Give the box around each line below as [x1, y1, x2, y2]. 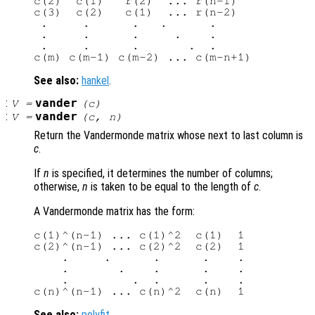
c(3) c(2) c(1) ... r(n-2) [34, 6, 238, 18]
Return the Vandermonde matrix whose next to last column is [34, 129, 303, 143]
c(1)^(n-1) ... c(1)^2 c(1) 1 [34, 229, 245, 241]
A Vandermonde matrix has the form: [34, 205, 195, 219]
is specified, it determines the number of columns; [49, 167, 273, 181]
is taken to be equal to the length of [88, 180, 254, 194]
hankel [82, 74, 109, 88]
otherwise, [34, 180, 82, 194]
